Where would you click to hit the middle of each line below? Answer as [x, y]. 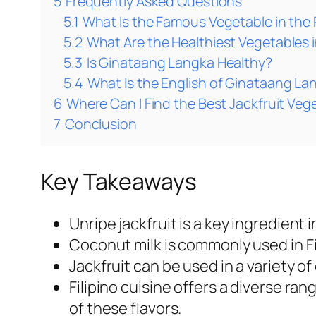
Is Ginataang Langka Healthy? [179, 63]
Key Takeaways [119, 182]
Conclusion [101, 124]
